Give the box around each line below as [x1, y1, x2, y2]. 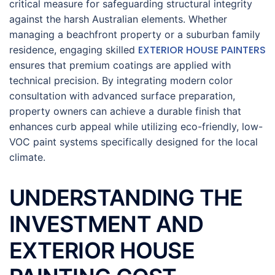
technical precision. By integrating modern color [9, 74, 233, 87]
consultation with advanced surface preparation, [9, 90, 235, 102]
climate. [9, 151, 45, 163]
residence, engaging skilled [9, 44, 138, 56]
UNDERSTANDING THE [9, 184, 243, 211]
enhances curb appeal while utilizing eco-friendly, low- [9, 120, 263, 133]
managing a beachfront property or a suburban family [9, 28, 260, 41]
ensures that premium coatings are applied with [9, 59, 231, 71]
